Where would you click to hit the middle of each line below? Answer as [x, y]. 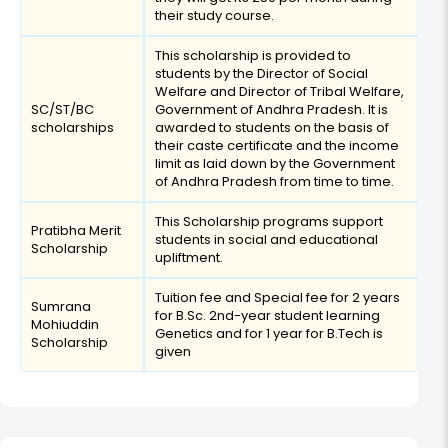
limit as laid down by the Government [275, 164]
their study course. [214, 16]
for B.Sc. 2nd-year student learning [267, 316]
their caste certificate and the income [277, 146]
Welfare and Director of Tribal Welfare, [279, 92]
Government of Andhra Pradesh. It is [271, 110]
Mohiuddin [65, 325]
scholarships [72, 128]
